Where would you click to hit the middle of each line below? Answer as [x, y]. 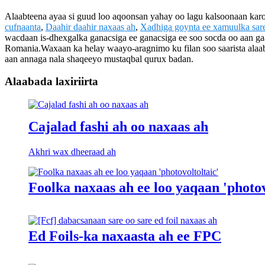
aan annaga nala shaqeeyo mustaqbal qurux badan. [99, 59]
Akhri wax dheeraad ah [72, 151]
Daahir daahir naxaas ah [91, 27]
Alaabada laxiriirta [51, 82]
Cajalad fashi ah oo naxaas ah [118, 126]
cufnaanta [23, 27]
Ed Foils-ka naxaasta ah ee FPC [125, 236]
